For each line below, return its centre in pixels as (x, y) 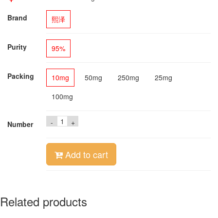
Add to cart (85, 154)
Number (20, 124)
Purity (17, 47)
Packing (21, 76)
